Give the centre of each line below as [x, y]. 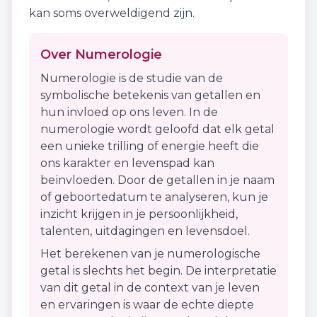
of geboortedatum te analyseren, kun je [154, 197]
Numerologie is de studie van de [132, 78]
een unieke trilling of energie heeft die [150, 146]
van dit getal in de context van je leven [150, 288]
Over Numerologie [101, 54]
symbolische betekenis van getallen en [150, 95]
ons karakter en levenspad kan [127, 163]
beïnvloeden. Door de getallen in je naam [157, 180]
